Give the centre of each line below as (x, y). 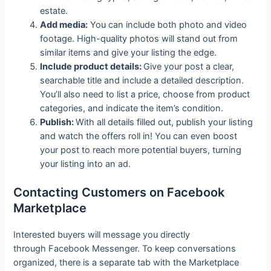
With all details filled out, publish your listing (165, 122)
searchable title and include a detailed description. (142, 81)
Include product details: (92, 67)
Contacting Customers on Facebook (119, 192)
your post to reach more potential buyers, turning (141, 150)
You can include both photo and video (168, 25)
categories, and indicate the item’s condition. (133, 109)
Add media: (64, 25)
